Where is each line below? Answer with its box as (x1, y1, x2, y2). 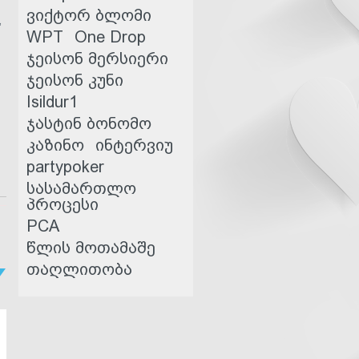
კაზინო (26, 136, 84, 154)
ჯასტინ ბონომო (26, 115, 151, 132)
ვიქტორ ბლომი (26, 6, 151, 24)
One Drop (75, 28, 146, 46)
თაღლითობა (26, 260, 132, 278)
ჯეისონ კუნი (26, 71, 123, 89)
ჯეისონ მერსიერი (26, 50, 168, 67)
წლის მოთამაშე (26, 239, 155, 256)
